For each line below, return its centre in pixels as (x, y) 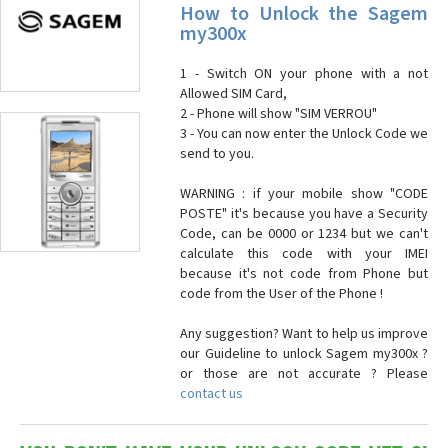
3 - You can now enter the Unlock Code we (304, 134)
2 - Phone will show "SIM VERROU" (278, 114)
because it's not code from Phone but (304, 274)
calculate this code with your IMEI (304, 254)
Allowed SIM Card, (233, 94)
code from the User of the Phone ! (281, 294)
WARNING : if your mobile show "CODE (304, 194)
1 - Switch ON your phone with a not (304, 74)
